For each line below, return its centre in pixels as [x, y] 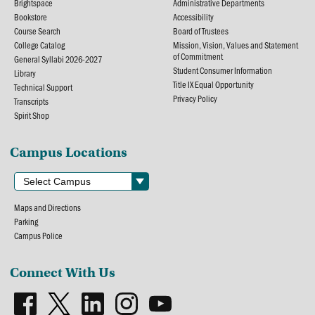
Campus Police [39, 235]
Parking [26, 221]
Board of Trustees [201, 31]
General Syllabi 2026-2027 [58, 59]
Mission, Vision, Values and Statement [236, 45]
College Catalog [40, 45]
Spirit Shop [32, 115]
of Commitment [198, 56]
